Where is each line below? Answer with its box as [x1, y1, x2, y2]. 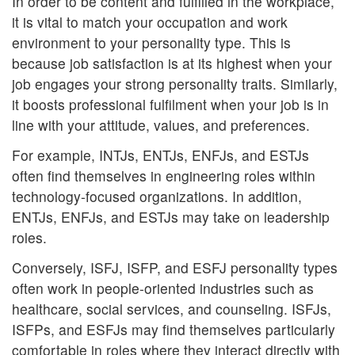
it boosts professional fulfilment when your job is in [12, 94, 329, 114]
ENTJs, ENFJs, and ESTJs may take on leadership [12, 207, 330, 227]
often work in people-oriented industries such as [12, 278, 314, 298]
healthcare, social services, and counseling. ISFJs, [12, 299, 331, 319]
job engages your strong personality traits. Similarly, [12, 74, 338, 94]
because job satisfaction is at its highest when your [12, 53, 332, 73]
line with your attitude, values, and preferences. [12, 115, 310, 135]
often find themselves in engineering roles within [12, 166, 315, 185]
